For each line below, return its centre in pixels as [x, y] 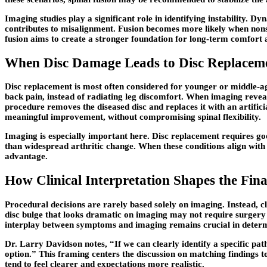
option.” [22, 254]
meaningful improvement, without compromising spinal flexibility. [133, 117]
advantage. [26, 156]
